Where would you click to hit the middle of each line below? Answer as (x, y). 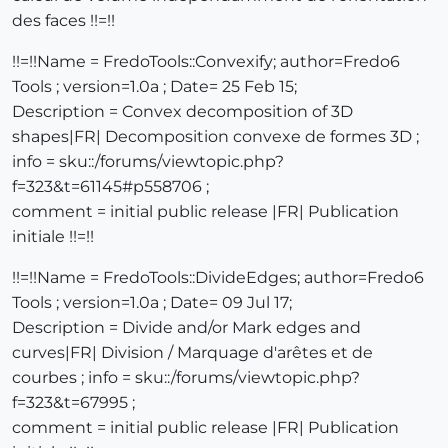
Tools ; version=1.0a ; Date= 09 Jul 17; (152, 303)
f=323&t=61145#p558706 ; (110, 187)
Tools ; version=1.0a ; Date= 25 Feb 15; (154, 87)
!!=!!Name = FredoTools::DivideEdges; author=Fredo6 (218, 278)
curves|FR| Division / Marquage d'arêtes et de (192, 353)
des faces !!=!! (63, 21)
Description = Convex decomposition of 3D (182, 112)
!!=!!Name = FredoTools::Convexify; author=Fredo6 (206, 62)
